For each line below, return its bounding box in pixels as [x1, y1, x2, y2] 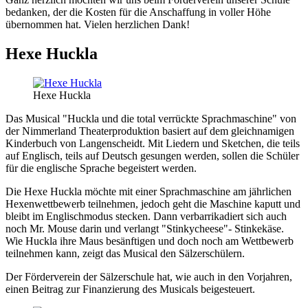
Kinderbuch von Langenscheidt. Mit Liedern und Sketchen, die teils [5, 137, 300, 149]
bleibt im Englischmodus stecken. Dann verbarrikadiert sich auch [5, 210, 287, 222]
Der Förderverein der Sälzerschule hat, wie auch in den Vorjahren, [5, 270, 292, 283]
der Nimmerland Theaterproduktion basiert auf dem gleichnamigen [5, 124, 294, 137]
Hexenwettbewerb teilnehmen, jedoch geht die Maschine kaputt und [5, 197, 300, 210]
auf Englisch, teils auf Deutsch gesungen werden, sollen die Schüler [5, 149, 299, 162]
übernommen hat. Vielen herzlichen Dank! [5, 18, 190, 30]
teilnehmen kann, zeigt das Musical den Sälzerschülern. [5, 247, 245, 259]
